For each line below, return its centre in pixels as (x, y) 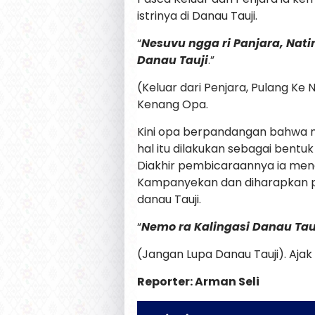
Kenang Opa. (173, 104)
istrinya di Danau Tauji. (197, 15)
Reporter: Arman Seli (198, 281)
